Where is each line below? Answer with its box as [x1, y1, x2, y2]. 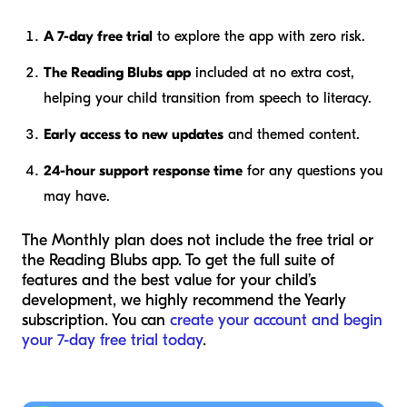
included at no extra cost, [191, 64, 354, 81]
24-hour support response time [44, 162, 243, 179]
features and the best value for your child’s [22, 270, 316, 290]
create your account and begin [170, 310, 382, 330]
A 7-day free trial [44, 27, 153, 45]
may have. [44, 187, 110, 204]
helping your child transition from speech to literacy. [44, 89, 372, 106]
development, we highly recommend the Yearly [22, 290, 346, 310]
